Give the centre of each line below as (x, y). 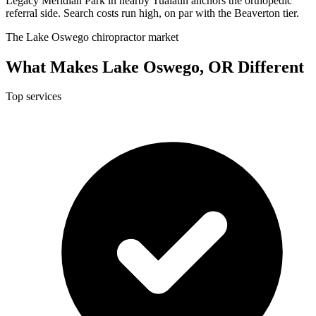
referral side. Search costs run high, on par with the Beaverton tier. (152, 13)
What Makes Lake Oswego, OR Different (155, 67)
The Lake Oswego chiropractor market (92, 37)
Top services (34, 97)
